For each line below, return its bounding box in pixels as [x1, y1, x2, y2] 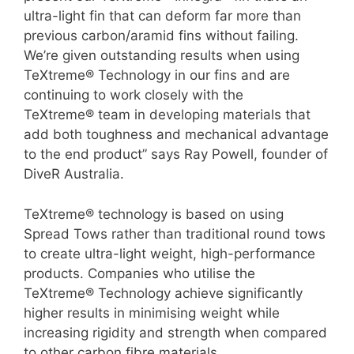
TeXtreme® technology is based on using [24, 205, 284, 222]
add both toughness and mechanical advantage [24, 126, 329, 143]
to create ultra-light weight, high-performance [24, 245, 315, 262]
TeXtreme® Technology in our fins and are [24, 67, 290, 84]
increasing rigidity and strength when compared [24, 324, 327, 341]
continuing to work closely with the [24, 87, 243, 104]
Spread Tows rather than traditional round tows [24, 225, 326, 242]
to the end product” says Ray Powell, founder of [24, 146, 328, 163]
